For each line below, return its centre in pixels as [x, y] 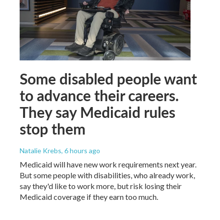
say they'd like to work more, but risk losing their [101, 186]
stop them [53, 129]
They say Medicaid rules [97, 112]
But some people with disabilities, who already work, [107, 175]
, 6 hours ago [81, 151]
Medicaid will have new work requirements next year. [108, 165]
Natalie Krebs [41, 151]
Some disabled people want [108, 79]
